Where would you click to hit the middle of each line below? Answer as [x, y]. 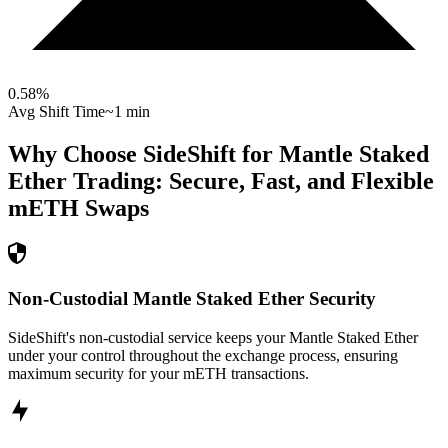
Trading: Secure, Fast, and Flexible [250, 181]
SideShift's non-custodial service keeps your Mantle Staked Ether [213, 337]
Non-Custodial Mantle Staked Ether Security [192, 298]
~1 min [127, 112]
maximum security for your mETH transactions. [158, 373]
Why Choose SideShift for [143, 154]
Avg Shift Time [56, 112]
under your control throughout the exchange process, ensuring [203, 355]
